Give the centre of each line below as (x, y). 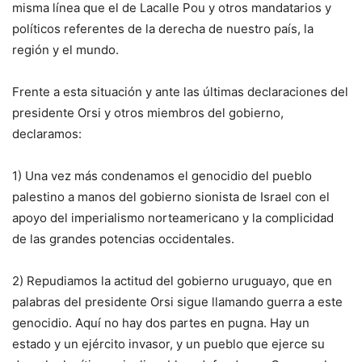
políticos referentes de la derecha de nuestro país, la (163, 28)
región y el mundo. (65, 49)
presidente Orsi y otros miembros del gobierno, (148, 112)
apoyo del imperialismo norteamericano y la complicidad (173, 217)
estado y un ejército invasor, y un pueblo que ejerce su (168, 343)
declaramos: (47, 133)
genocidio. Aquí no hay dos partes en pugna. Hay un (161, 322)
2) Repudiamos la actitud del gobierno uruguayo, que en (172, 280)
